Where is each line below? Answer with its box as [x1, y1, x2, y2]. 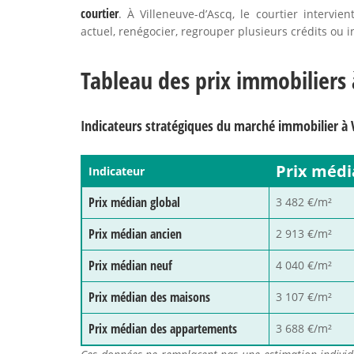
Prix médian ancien [88, 225, 182, 243]
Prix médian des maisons [88, 288, 210, 306]
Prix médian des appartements [88, 320, 237, 337]
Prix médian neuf [88, 257, 172, 274]
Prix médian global [88, 194, 180, 211]
